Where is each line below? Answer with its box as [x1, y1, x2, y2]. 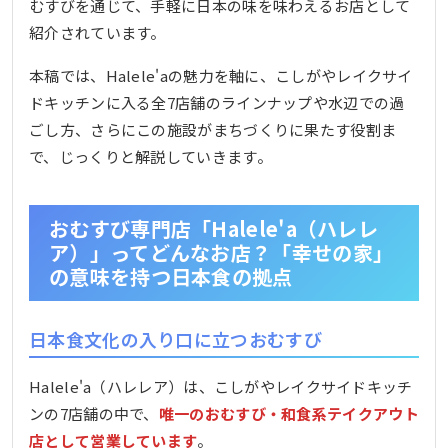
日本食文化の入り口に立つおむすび [29, 325, 322, 352]
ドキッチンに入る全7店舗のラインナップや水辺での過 [29, 91, 405, 113]
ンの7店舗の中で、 [29, 403, 159, 424]
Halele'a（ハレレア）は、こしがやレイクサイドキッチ [29, 376, 413, 397]
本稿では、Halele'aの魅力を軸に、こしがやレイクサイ [29, 64, 413, 86]
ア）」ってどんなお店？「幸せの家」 [49, 237, 394, 267]
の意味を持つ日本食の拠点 [49, 261, 293, 291]
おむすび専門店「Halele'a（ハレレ [49, 213, 378, 243]
